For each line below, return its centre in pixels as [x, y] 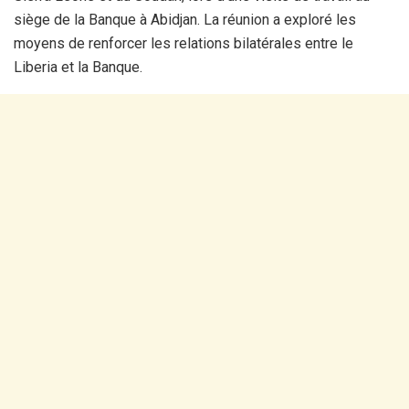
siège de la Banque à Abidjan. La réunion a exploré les [185, 19]
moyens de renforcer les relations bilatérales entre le [184, 43]
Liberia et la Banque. [78, 67]
